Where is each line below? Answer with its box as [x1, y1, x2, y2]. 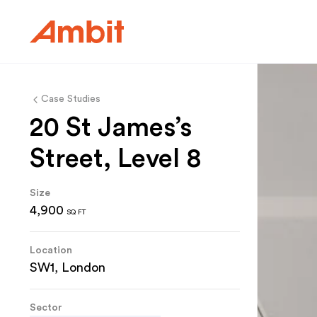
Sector [30, 303, 62, 313]
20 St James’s [30, 115, 192, 141]
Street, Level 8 [30, 146, 202, 172]
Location [30, 246, 72, 255]
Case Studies [41, 94, 100, 104]
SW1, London [30, 261, 105, 274]
